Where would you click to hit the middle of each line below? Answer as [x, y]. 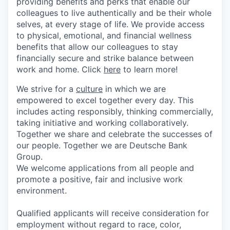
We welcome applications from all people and [105, 168]
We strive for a [46, 89]
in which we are [134, 89]
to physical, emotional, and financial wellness [104, 35]
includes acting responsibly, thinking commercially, [115, 111]
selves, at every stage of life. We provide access [110, 24]
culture [89, 89]
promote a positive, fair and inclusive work [100, 179]
